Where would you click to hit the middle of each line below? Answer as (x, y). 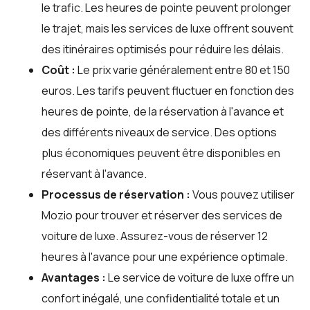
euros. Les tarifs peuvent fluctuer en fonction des (168, 90)
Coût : (58, 70)
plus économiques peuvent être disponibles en (161, 153)
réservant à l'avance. (94, 173)
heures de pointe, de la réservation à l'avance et (163, 111)
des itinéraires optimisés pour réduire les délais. (163, 49)
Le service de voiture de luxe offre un (200, 277)
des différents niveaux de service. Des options (159, 132)
